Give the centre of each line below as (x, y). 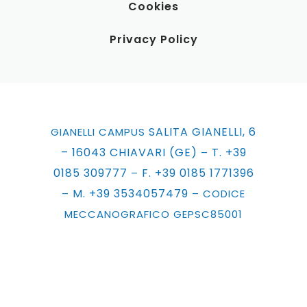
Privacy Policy (153, 39)
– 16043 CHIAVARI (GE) (129, 152)
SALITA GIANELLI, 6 (202, 132)
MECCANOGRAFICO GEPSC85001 (153, 214)
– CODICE (217, 194)
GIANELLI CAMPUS (100, 132)
